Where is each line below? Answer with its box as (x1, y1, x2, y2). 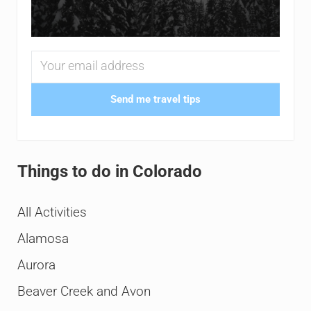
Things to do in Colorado (17, 161, 202, 181)
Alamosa (17, 231, 69, 247)
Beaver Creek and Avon (17, 284, 151, 300)
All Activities (17, 205, 87, 221)
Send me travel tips (110, 93, 201, 106)
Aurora (17, 258, 56, 274)
